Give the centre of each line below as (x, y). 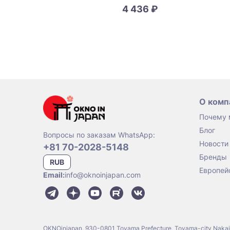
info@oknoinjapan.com (103, 175)
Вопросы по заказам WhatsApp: (99, 135)
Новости (214, 144)
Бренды (213, 157)
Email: (54, 175)
